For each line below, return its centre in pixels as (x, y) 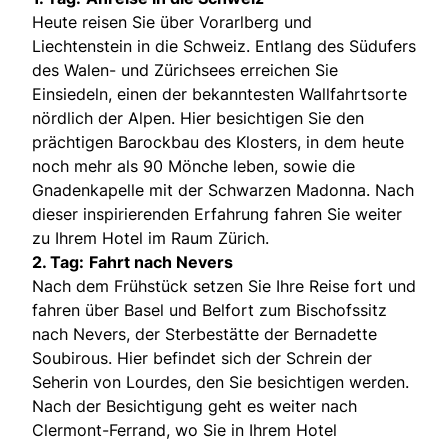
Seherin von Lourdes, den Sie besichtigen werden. (220, 382)
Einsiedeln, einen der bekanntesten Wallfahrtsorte (219, 94)
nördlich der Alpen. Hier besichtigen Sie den (198, 118)
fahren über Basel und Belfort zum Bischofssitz (209, 310)
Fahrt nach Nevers (161, 262)
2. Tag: (58, 262)
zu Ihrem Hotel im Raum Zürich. (150, 238)
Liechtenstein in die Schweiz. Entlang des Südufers (224, 46)
